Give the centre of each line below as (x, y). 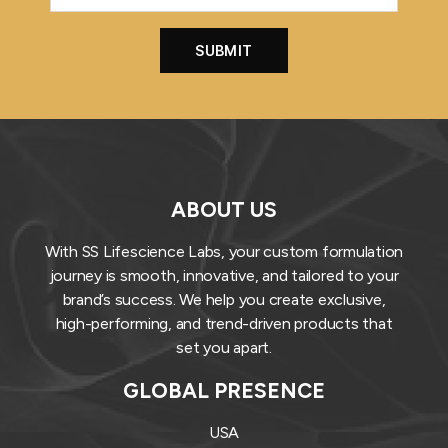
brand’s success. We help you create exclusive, (224, 299)
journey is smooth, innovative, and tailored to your (224, 275)
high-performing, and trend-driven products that (224, 323)
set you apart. (224, 347)
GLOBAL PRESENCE (224, 390)
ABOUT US (224, 209)
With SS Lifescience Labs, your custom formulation (224, 251)
